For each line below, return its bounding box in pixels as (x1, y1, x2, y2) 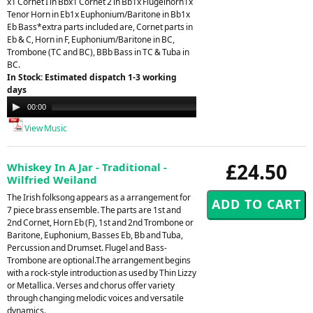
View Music (23, 122, 67, 134)
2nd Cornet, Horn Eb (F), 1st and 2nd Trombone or (7, 216, 194, 228)
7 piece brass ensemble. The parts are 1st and (7, 203, 181, 216)
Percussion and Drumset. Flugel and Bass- (7, 241, 167, 254)
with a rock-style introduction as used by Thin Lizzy (7, 266, 196, 279)
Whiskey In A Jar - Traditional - (7, 159, 167, 174)
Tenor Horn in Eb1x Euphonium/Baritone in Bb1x (7, 8, 190, 20)
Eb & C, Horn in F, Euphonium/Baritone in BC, (7, 33, 175, 45)
